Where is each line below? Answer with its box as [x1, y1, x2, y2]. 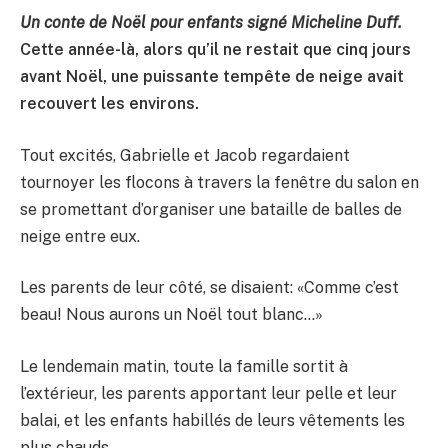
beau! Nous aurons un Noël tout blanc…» [20, 305, 323, 325]
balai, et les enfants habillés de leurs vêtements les [20, 411, 405, 431]
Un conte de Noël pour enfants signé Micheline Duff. [20, 13, 402, 33]
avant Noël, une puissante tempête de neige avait [20, 67, 404, 87]
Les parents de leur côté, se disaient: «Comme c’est [20, 278, 399, 298]
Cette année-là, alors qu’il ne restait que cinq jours [20, 40, 411, 60]
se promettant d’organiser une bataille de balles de [20, 199, 402, 219]
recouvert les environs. [20, 94, 199, 114]
